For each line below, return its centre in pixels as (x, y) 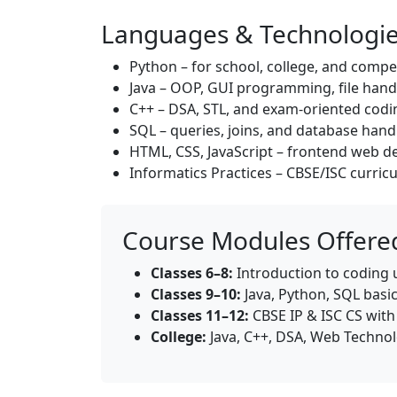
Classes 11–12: (200, 315)
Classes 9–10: (196, 294)
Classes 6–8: (192, 273)
